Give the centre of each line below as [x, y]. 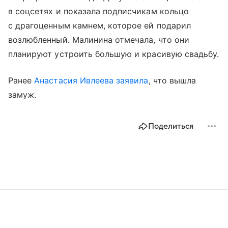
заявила [132, 80]
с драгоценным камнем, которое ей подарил [99, 25]
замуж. [22, 94]
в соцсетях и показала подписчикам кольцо [98, 11]
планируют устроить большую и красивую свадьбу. [114, 54]
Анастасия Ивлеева [74, 80]
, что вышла [172, 80]
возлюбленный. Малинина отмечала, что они [99, 39]
